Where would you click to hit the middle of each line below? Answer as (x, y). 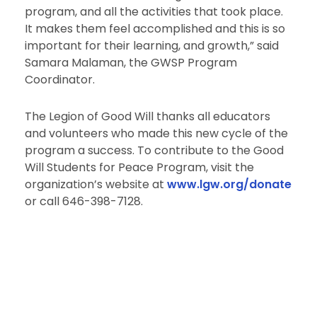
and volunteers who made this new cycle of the (156, 134)
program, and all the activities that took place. (154, 12)
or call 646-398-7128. (83, 202)
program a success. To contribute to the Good (154, 151)
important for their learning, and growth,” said (151, 46)
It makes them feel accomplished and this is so (155, 29)
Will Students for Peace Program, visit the (139, 168)
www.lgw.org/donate (229, 185)
